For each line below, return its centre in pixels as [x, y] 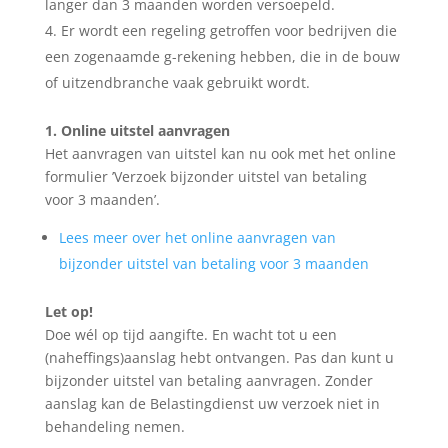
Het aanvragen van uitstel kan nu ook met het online [220, 153]
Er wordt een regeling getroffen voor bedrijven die [228, 30]
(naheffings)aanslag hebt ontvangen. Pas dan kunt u [219, 357]
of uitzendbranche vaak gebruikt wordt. [177, 82]
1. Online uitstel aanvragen [137, 130]
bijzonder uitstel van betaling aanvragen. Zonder [208, 380]
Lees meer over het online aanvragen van [197, 237]
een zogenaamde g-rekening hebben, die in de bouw [222, 56]
